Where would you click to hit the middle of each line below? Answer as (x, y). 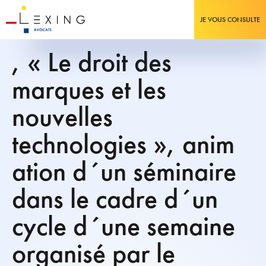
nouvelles (62, 117)
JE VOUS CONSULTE (230, 20)
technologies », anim (123, 144)
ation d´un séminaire (124, 171)
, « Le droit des (92, 62)
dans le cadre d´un (115, 199)
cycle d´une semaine (123, 226)
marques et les (89, 89)
